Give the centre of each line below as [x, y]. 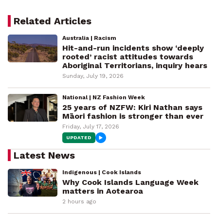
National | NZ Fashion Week [103, 97]
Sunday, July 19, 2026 [93, 76]
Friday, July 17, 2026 [91, 127]
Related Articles [53, 21]
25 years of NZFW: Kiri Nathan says [132, 107]
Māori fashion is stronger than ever [133, 116]
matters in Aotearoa [102, 191]
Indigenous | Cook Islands [101, 172]
